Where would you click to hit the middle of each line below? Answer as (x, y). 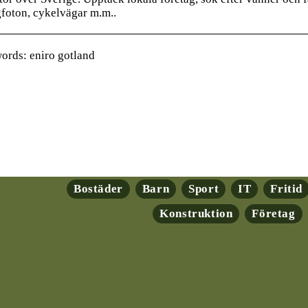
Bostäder (98, 188)
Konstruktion (196, 213)
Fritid (286, 188)
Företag (274, 213)
